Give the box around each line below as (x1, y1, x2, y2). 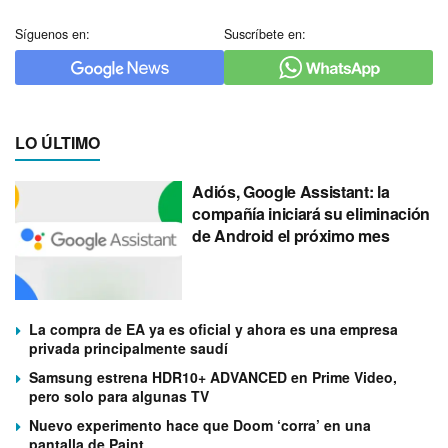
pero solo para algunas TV (29, 386, 209, 407)
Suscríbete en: (224, 24, 306, 43)
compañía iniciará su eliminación (192, 201, 430, 225)
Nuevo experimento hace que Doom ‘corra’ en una (29, 415, 371, 436)
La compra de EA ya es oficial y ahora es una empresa (29, 319, 398, 340)
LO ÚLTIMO (15, 130, 100, 154)
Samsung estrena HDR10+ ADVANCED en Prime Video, (29, 367, 397, 388)
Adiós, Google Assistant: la (192, 179, 390, 203)
